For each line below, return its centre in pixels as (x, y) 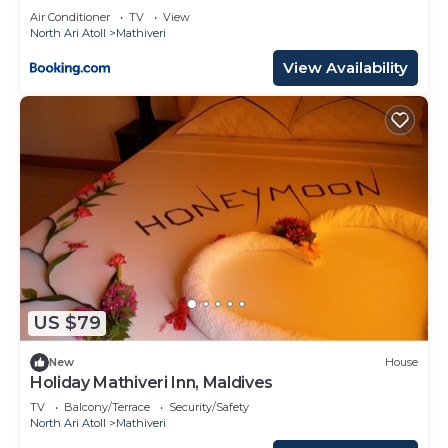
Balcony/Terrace (107, 406)
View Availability (345, 67)
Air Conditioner (70, 16)
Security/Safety (209, 406)
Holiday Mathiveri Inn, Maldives (152, 382)
